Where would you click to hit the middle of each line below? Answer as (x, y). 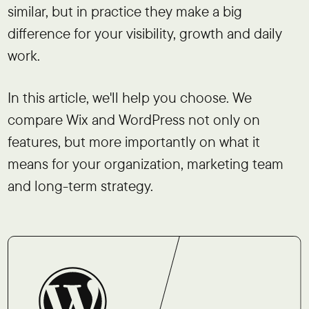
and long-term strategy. (80, 185)
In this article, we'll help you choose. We (129, 97)
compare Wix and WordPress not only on (133, 119)
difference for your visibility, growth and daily (144, 33)
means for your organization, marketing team (145, 163)
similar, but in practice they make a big (124, 11)
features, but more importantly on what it (133, 141)
